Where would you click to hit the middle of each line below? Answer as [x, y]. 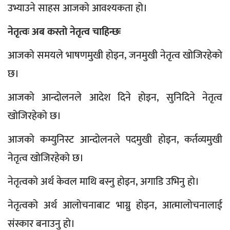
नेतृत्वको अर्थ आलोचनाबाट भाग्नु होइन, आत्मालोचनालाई [115, 206]
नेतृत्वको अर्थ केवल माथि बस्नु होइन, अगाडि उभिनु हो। [103, 182]
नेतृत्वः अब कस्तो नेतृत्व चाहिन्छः [65, 32]
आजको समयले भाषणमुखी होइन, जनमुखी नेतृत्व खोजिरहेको [115, 56]
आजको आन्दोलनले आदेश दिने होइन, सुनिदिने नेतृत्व [115, 98]
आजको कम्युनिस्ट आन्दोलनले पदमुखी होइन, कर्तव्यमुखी [115, 140]
